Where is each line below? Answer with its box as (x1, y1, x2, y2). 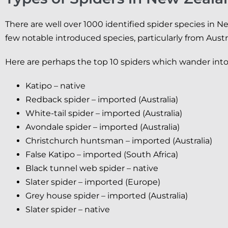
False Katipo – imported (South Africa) (25, 149, 178, 159)
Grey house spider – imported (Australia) (25, 190, 188, 201)
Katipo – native (25, 80, 85, 91)
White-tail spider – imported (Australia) (25, 108, 182, 118)
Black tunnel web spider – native (25, 163, 158, 173)
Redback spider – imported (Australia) (25, 94, 178, 104)
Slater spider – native (25, 204, 110, 214)
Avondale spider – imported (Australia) (25, 122, 180, 132)
